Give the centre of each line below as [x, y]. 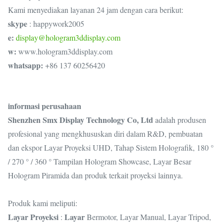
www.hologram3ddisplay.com [64, 51]
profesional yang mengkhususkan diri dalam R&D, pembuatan [105, 134]
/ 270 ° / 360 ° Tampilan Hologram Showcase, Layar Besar [100, 161]
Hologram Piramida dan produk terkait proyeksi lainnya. [95, 175]
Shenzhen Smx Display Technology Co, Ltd [81, 120]
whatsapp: [26, 65]
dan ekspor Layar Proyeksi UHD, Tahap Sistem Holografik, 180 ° [111, 147]
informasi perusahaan [45, 106]
